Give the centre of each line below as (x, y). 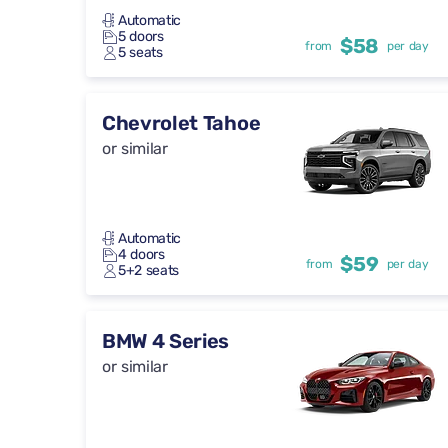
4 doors (141, 255)
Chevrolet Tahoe (181, 123)
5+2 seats (149, 271)
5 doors (141, 37)
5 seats (140, 53)
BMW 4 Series (166, 341)
